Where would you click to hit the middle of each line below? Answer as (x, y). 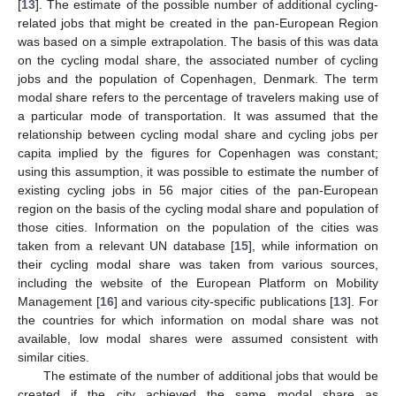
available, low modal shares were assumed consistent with (198, 338)
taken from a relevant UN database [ (126, 245)
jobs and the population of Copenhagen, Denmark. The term (198, 78)
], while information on (314, 245)
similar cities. (53, 357)
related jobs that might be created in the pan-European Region (198, 23)
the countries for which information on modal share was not (198, 320)
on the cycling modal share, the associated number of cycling (198, 60)
